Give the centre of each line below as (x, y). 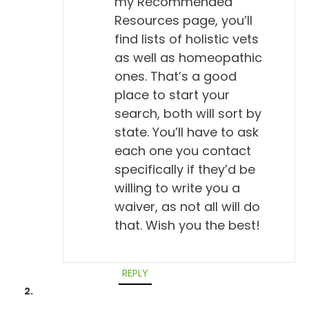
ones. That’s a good (175, 76)
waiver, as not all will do (187, 206)
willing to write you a (177, 188)
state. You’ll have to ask (186, 132)
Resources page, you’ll (183, 20)
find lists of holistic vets (186, 39)
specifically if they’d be (185, 169)
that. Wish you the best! (187, 225)
